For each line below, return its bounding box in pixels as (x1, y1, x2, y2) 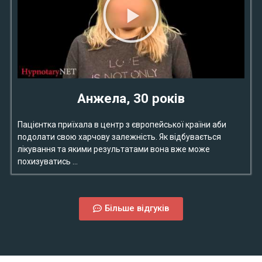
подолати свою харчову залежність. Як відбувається (18, 132, 221, 142)
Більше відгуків (105, 203, 169, 214)
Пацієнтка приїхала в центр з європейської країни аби (18, 120, 226, 130)
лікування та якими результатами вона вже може (18, 144, 210, 154)
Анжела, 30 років (77, 91, 185, 106)
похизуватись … (18, 157, 78, 167)
